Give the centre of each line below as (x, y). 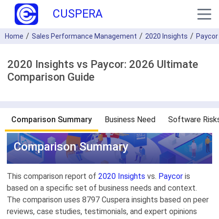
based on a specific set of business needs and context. (102, 188)
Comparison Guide (51, 77)
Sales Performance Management (84, 36)
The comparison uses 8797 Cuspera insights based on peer (108, 200)
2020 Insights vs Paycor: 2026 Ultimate (103, 64)
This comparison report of (53, 176)
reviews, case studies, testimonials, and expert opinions (102, 211)
